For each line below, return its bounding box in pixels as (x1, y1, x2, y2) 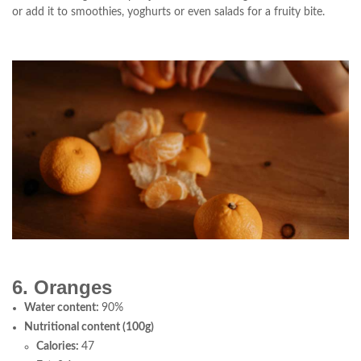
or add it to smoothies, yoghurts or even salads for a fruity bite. (12, 6, 325, 19)
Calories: (36, 341, 81, 353)
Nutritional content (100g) (24, 322, 154, 334)
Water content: (24, 302, 102, 314)
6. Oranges (12, 276, 112, 299)
